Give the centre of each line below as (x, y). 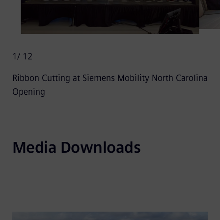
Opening (28, 92)
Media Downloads (76, 147)
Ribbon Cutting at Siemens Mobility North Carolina (110, 78)
